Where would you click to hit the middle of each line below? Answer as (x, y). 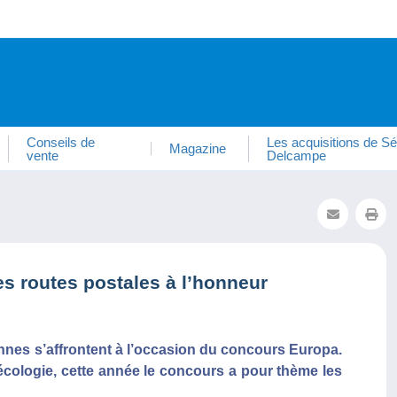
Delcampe (296, 155)
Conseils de (61, 142)
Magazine (197, 148)
